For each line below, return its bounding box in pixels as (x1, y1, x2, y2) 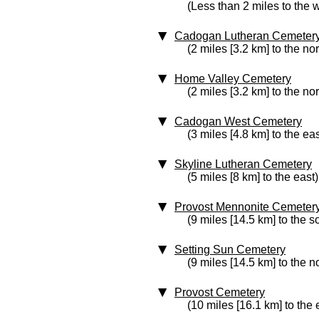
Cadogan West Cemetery (174, 115, 302, 127)
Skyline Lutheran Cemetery (174, 158, 312, 170)
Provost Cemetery (174, 286, 265, 298)
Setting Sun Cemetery (174, 244, 286, 256)
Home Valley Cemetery (174, 73, 291, 85)
